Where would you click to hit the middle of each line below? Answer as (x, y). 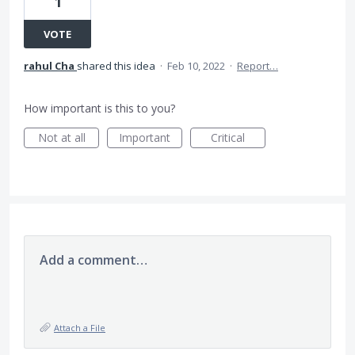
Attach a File (80, 328)
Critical (228, 137)
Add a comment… (94, 260)
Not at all (61, 137)
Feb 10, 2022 (196, 66)
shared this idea (117, 66)
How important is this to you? (99, 108)
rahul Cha (49, 66)
